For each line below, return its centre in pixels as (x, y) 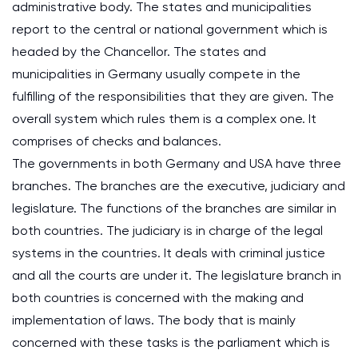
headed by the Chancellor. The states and (139, 52)
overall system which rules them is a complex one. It (164, 119)
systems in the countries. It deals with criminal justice (169, 253)
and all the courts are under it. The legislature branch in (177, 275)
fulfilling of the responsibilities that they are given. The (173, 96)
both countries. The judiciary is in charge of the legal (167, 231)
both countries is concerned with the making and (158, 298)
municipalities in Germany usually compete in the (156, 74)
